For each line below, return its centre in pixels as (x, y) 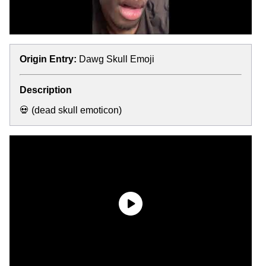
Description (46, 90)
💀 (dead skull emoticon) (71, 110)
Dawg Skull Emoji (117, 59)
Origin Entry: (48, 59)
